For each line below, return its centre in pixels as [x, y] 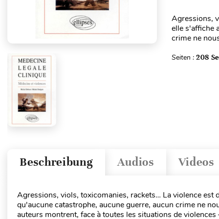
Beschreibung [56, 162]
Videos [196, 162]
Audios [136, 162]
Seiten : [184, 57]
